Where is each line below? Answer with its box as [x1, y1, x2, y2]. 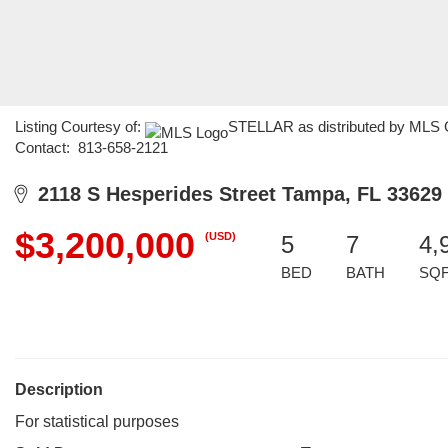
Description [15, 381, 103, 398]
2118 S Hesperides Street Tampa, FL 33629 [26, 183, 442, 205]
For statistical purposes [15, 413, 179, 430]
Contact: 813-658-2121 [15, 139, 168, 156]
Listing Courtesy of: [15, 118, 145, 135]
